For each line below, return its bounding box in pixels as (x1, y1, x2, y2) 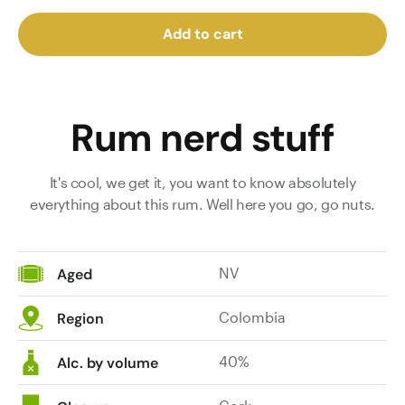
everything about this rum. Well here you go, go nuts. (30, 195, 375, 212)
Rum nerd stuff (71, 113, 334, 163)
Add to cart (162, 24, 243, 43)
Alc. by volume (57, 353, 158, 372)
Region (57, 309, 104, 328)
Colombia (219, 308, 287, 325)
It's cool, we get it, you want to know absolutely (49, 174, 356, 191)
